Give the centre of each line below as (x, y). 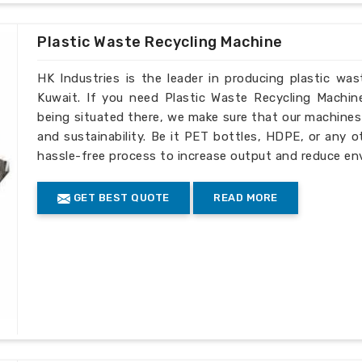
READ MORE (246, 198)
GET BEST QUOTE (120, 198)
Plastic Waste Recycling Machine (160, 42)
